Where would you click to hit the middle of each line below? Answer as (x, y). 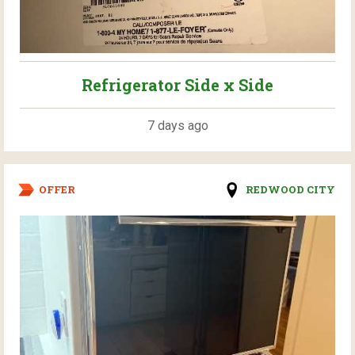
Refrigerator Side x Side (177, 85)
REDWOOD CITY (290, 190)
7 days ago (177, 126)
